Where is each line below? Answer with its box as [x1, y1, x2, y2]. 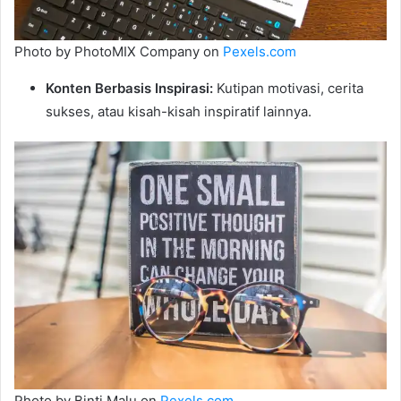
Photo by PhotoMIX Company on [14, 42, 223, 60]
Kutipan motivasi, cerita [213, 79, 363, 97]
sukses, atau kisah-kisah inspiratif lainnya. [46, 102, 311, 120]
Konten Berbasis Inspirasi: [46, 79, 213, 97]
